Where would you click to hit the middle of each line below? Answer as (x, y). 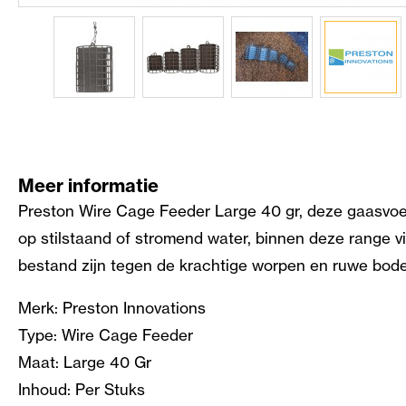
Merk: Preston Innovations (112, 308)
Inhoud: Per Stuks (82, 390)
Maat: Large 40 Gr (85, 362)
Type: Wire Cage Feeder (106, 335)
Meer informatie (88, 186)
